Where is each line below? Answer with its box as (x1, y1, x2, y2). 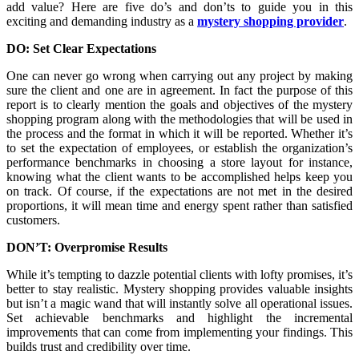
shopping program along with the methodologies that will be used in (6, 112, 353, 127)
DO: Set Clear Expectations (6, 42, 156, 56)
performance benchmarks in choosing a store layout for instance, (6, 155, 353, 170)
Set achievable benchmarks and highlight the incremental (6, 311, 353, 325)
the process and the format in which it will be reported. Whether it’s (6, 127, 353, 141)
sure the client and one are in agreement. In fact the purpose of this (6, 83, 353, 98)
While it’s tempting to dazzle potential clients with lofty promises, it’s (6, 268, 353, 282)
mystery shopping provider (197, 14, 344, 29)
